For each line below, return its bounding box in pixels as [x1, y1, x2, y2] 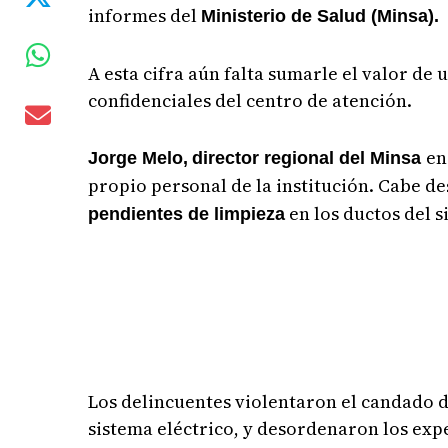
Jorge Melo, [88, 147, 189, 168]
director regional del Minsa [192, 147, 427, 168]
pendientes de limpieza [88, 203, 286, 224]
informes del [88, 2, 202, 28]
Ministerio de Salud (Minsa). [201, 5, 440, 26]
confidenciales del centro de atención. [88, 87, 413, 113]
